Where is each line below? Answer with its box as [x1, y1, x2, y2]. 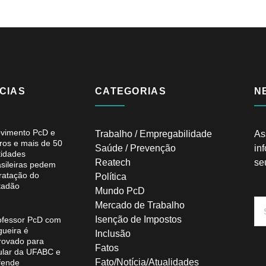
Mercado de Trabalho [94, 200, 185, 211]
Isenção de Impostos [94, 214, 182, 225]
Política [94, 172, 126, 182]
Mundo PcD [94, 186, 145, 197]
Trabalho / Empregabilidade [94, 129, 212, 140]
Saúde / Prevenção [94, 143, 176, 154]
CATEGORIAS [94, 86, 166, 97]
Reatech [94, 157, 131, 168]
